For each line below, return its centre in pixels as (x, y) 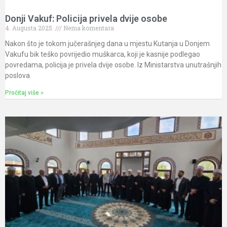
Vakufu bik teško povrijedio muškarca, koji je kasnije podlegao (103, 54)
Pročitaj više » (24, 93)
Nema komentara (88, 28)
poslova (17, 75)
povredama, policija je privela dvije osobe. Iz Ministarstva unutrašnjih (113, 65)
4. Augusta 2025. (30, 28)
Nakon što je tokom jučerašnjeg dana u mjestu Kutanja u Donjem (107, 44)
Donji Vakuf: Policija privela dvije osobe (86, 18)
